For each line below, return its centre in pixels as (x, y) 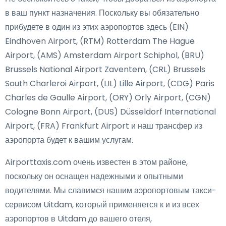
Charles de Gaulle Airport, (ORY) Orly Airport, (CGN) (108, 98)
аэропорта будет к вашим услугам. (69, 140)
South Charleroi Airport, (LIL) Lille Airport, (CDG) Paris (110, 83)
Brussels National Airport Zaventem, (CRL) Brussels (105, 69)
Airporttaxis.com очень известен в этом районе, (96, 162)
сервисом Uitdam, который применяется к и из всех (102, 205)
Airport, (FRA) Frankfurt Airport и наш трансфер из (104, 126)
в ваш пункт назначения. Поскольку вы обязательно (102, 13)
